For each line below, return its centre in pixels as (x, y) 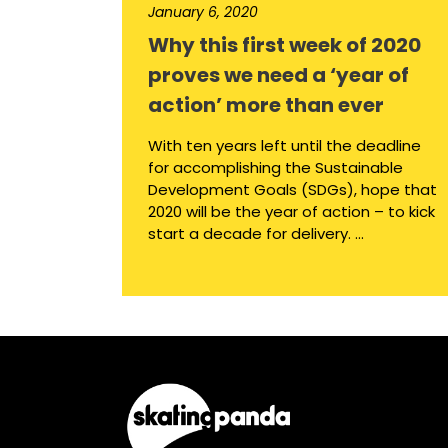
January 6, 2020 (203, 12)
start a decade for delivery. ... (256, 234)
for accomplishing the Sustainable (275, 168)
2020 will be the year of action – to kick (291, 212)
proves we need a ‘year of (278, 75)
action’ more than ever (266, 105)
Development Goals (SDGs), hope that (292, 190)
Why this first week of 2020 (284, 45)
